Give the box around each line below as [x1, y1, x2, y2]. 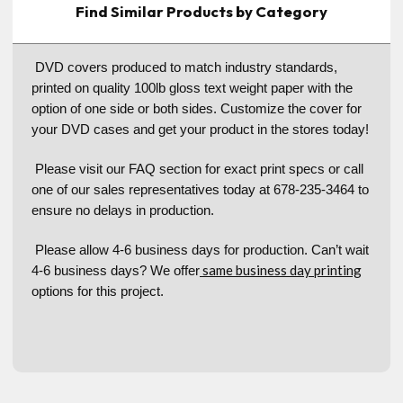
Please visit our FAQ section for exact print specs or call [31, 161, 363, 177]
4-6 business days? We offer [31, 263, 200, 279]
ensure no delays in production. [31, 202, 214, 219]
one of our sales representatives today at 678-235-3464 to [31, 182, 369, 198]
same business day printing [200, 262, 362, 279]
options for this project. [31, 283, 171, 300]
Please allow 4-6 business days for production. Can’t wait [31, 242, 369, 258]
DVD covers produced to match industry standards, [31, 59, 337, 76]
